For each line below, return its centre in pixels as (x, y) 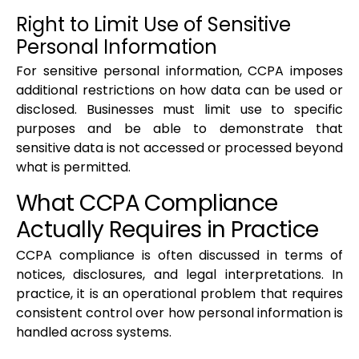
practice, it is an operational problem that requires (179, 294)
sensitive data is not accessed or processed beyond (179, 148)
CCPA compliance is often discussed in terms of (179, 256)
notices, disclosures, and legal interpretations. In (179, 275)
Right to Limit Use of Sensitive (153, 25)
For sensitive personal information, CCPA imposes (179, 71)
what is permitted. (73, 167)
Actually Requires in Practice (167, 230)
